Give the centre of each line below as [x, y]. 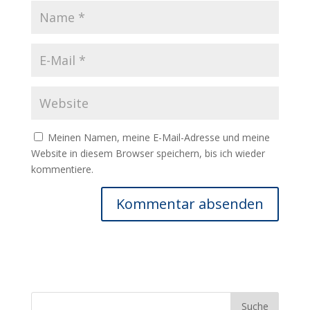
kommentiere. [62, 169]
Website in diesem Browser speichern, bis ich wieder [148, 153]
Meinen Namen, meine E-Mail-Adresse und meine [158, 137]
